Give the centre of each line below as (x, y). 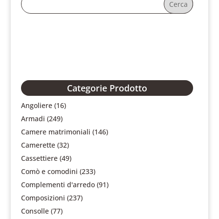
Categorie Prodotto (107, 88)
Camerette (38, 145)
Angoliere (36, 105)
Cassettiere (39, 158)
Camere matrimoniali (55, 132)
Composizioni (43, 198)
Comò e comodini (49, 171)
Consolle (35, 211)
